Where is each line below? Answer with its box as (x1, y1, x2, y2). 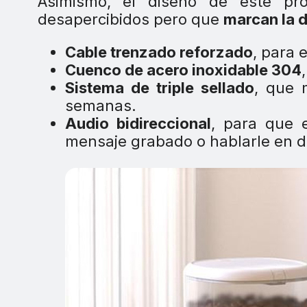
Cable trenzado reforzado (64, 43, 253, 62)
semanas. (64, 97, 136, 115)
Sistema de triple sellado (64, 79, 255, 97)
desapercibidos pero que (37, 10, 223, 29)
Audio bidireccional (64, 114, 211, 133)
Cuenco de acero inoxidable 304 (64, 61, 302, 79)
